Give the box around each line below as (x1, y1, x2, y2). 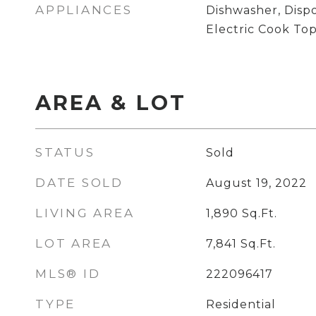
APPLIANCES (35, 3, 133, 17)
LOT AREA (35, 236, 112, 250)
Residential (205, 298, 276, 311)
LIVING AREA (35, 206, 135, 220)
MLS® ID (35, 267, 101, 281)
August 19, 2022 (205, 176, 307, 190)
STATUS (35, 145, 95, 159)
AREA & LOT (35, 90, 186, 115)
